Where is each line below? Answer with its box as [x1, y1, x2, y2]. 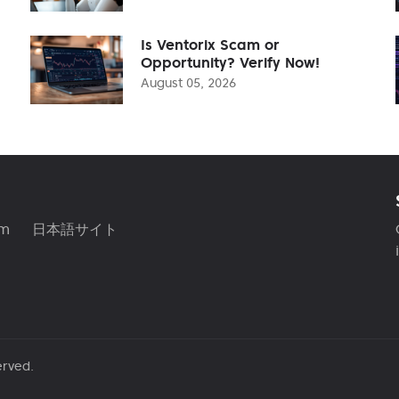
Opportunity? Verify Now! [141, 53, 320, 71]
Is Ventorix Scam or [141, 35, 280, 53]
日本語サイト [32, 219, 118, 238]
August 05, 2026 [141, 74, 236, 91]
